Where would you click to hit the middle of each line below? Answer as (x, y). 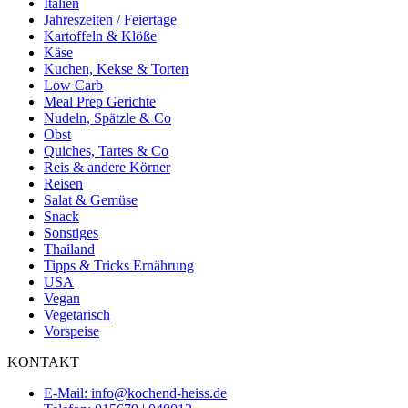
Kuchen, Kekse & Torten (116, 68)
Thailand (69, 249)
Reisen (63, 183)
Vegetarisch (77, 314)
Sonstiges (71, 232)
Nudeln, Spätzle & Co (107, 117)
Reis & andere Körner (107, 167)
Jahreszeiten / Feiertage (110, 19)
